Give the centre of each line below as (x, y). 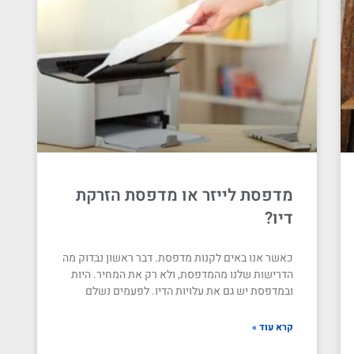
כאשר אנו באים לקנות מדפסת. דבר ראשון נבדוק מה (177, 258)
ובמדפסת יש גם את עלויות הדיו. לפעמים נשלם (189, 292)
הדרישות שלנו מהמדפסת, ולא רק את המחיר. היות (182, 275)
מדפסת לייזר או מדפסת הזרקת (184, 196)
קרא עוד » (272, 328)
